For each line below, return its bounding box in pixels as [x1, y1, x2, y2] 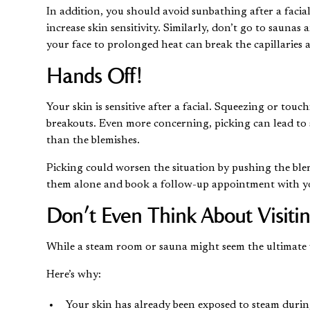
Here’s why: [46, 268, 102, 280]
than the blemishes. [46, 134, 140, 146]
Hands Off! [46, 62, 143, 89]
